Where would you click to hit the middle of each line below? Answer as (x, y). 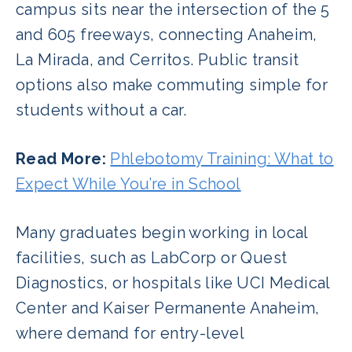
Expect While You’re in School (128, 183)
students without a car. (101, 110)
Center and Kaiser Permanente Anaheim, (168, 308)
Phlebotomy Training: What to (222, 158)
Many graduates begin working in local (162, 232)
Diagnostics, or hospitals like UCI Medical (173, 282)
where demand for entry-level (130, 333)
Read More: (63, 158)
